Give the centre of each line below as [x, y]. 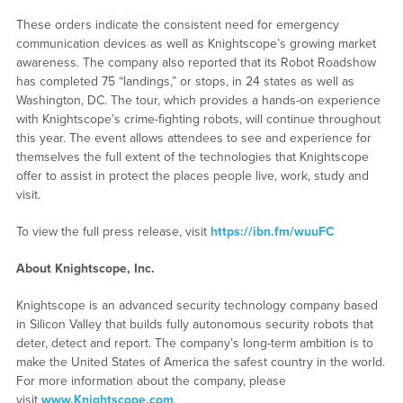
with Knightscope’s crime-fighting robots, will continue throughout [198, 120]
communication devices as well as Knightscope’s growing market [196, 44]
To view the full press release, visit [113, 232]
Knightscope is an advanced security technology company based [197, 306]
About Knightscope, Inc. [85, 269]
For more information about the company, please [151, 381]
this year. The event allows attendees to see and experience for [193, 139]
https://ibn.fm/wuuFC [272, 232]
